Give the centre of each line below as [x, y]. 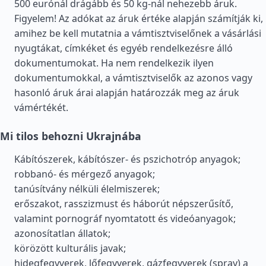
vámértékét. [41, 107]
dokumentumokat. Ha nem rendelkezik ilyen [114, 63]
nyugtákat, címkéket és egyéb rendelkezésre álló [123, 48]
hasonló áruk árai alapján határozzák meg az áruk [127, 93]
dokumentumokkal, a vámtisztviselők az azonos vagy [133, 78]
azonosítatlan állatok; [62, 233]
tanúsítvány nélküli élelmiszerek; [87, 189]
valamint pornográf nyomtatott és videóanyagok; [125, 218]
